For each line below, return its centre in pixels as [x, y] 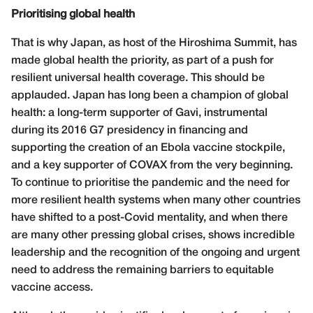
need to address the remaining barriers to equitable [143, 270]
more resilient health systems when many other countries [156, 200]
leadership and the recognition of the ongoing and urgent [155, 253]
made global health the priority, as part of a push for [143, 60]
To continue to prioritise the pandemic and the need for [151, 183]
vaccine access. [52, 287]
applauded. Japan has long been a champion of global [150, 95]
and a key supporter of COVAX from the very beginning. [152, 165]
